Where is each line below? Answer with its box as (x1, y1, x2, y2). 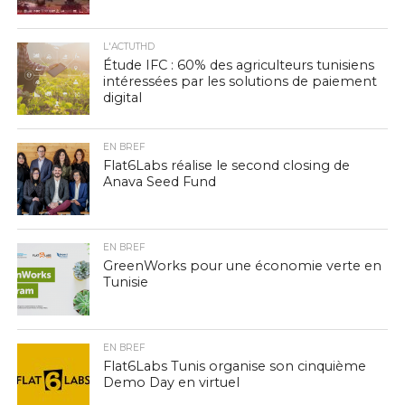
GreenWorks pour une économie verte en (102, 258, 381, 274)
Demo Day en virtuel (102, 374, 240, 391)
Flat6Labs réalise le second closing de (102, 157, 350, 174)
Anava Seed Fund (102, 174, 216, 190)
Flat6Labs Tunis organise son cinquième (102, 358, 366, 374)
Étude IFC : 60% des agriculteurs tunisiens (102, 57, 374, 73)
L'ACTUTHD (102, 41, 155, 52)
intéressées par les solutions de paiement (102, 73, 377, 89)
